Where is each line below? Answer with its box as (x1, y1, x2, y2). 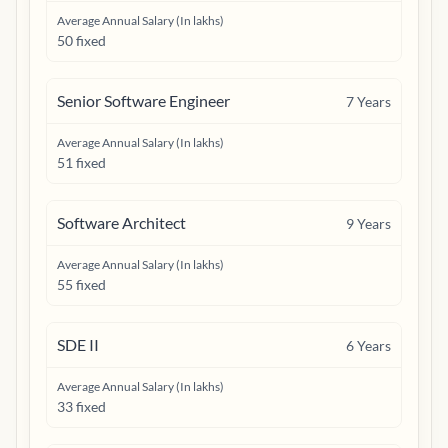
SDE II (57, 335, 99, 354)
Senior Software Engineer (57, 91, 230, 110)
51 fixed (57, 154, 106, 171)
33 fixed (57, 398, 106, 415)
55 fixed (57, 276, 106, 293)
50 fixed (57, 32, 106, 49)
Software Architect (57, 213, 186, 232)
